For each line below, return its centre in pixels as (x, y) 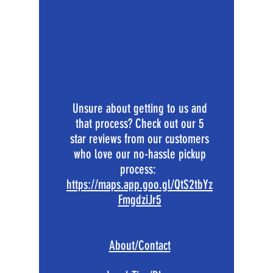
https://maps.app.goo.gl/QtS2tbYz (140, 184)
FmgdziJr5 (140, 200)
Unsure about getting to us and (140, 108)
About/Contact (140, 245)
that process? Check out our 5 (140, 123)
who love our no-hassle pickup (140, 154)
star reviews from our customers (140, 139)
